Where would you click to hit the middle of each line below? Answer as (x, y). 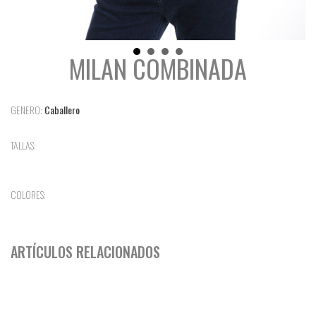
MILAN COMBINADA (158, 68)
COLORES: (28, 194)
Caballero (62, 109)
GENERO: (26, 109)
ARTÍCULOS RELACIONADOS (85, 251)
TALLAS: (23, 145)
